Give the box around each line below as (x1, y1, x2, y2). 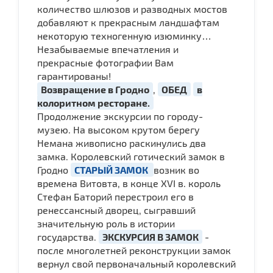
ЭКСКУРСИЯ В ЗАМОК (102, 230, 199, 243)
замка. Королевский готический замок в (37, 150, 225, 162)
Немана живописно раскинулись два (37, 136, 206, 149)
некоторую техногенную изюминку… (37, 29, 211, 41)
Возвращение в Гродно (41, 83, 149, 95)
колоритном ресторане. (37, 96, 150, 108)
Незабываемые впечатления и (37, 43, 179, 55)
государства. (37, 230, 99, 243)
